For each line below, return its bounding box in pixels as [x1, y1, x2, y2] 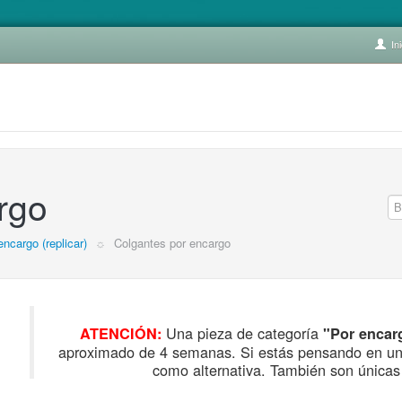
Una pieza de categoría [162, 322, 324, 344]
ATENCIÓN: [80, 323, 162, 344]
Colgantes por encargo [113, 234, 231, 251]
